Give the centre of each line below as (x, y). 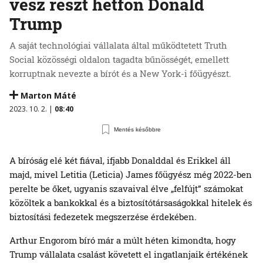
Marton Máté (48, 95)
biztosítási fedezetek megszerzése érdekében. (103, 216)
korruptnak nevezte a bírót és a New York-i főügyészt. (120, 73)
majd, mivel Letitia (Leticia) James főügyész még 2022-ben (131, 174)
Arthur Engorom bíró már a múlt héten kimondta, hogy (123, 240)
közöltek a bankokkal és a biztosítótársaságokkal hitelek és (131, 202)
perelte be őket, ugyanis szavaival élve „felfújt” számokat (126, 188)
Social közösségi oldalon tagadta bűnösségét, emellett (119, 59)
